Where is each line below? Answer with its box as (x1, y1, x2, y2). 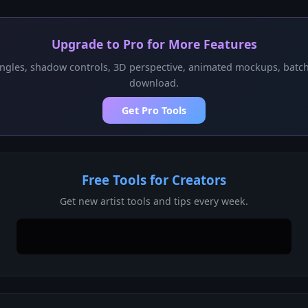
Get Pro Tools (122, 104, 186, 118)
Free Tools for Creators (82, 171, 226, 189)
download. (129, 76, 179, 90)
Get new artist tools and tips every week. (60, 195, 248, 208)
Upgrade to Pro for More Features (51, 36, 257, 53)
